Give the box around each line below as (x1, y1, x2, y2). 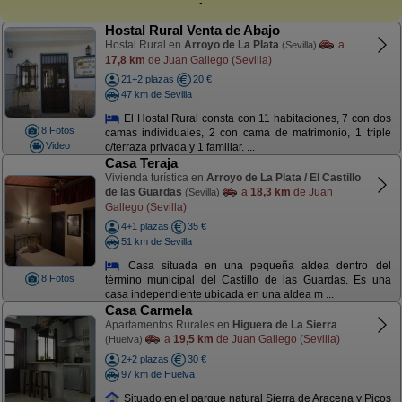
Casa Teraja (104, 155, 178, 170)
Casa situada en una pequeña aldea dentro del (120, 258, 391, 272)
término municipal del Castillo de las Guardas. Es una (104, 274, 391, 287)
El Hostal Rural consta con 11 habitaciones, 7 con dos (120, 111, 391, 125)
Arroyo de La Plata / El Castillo (205, 171, 361, 184)
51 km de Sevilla (120, 235, 192, 247)
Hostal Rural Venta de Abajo (104, 22, 280, 38)
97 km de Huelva (120, 368, 195, 380)
